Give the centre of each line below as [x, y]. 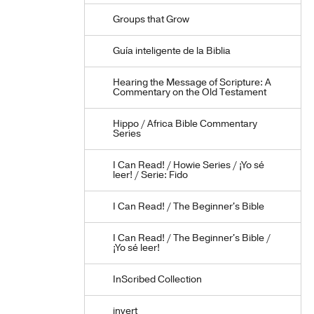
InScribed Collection [157, 279]
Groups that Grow [151, 19]
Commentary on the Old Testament [190, 92]
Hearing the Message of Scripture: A [192, 82]
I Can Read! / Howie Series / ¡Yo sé [189, 165]
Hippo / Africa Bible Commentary [185, 124]
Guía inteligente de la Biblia [172, 51]
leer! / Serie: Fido [150, 175]
